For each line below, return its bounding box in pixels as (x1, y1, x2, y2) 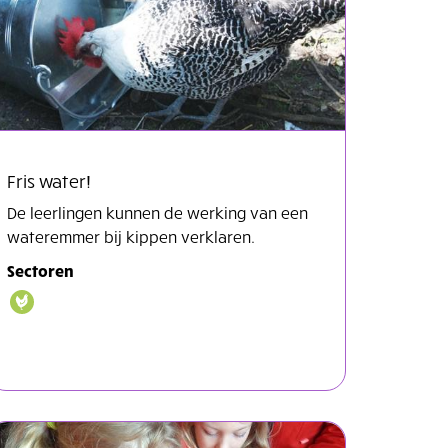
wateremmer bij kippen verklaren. (7, 225, 255, 246)
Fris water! (7, 168, 91, 192)
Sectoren (7, 259, 74, 280)
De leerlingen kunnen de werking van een (7, 201, 308, 222)
